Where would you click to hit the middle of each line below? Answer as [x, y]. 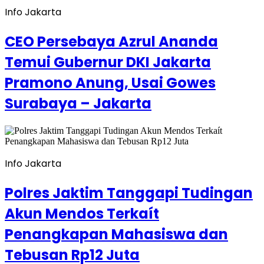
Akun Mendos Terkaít [82, 213]
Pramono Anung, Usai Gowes [110, 83]
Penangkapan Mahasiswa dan [116, 234]
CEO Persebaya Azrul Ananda [111, 42]
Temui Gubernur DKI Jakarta [108, 62]
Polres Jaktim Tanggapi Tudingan [129, 193]
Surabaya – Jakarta [78, 104]
